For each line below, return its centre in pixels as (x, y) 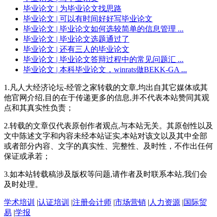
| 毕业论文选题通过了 (92, 39)
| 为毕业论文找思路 (88, 8)
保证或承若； (27, 156)
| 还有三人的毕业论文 (92, 49)
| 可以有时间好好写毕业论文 (103, 18)
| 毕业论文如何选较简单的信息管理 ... (119, 29)
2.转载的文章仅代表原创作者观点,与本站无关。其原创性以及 (108, 125)
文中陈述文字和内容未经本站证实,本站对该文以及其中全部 (106, 136)
